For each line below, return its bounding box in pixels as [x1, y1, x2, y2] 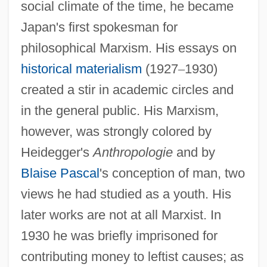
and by [172, 144, 215, 160]
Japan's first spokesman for [20, 19, 178, 35]
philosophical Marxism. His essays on [20, 40, 237, 55]
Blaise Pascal [20, 165, 100, 181]
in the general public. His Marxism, [20, 103, 219, 118]
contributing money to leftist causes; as [20, 249, 244, 264]
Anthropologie [92, 144, 173, 160]
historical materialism [20, 61, 142, 76]
